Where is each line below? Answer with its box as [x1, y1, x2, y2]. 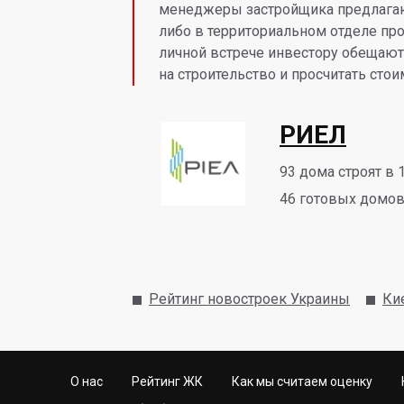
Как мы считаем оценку [232, 374, 372, 389]
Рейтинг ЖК [132, 374, 203, 389]
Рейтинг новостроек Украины [149, 289, 350, 308]
